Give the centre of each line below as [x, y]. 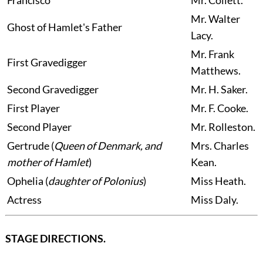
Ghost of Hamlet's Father [64, 27]
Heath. [230, 181]
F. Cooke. [228, 108]
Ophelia [25, 181]
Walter [224, 19]
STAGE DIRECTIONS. [55, 239]
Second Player [39, 127]
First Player [33, 108]
